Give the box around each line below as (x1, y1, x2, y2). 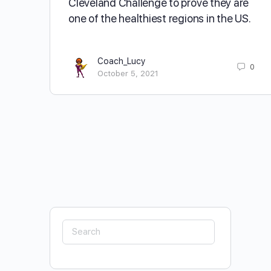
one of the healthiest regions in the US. (68, 11, 251, 25)
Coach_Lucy (97, 56, 146, 66)
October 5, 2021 (97, 68, 158, 78)
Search (62, 220, 105, 235)
